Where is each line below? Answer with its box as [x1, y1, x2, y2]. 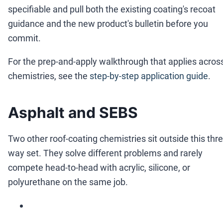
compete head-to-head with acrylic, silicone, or [8, 162, 190, 173]
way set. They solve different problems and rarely [8, 148, 203, 159]
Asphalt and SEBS [8, 104, 138, 122]
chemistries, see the [8, 71, 88, 82]
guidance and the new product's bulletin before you [8, 18, 208, 29]
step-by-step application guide [90, 71, 208, 82]
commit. [8, 33, 41, 44]
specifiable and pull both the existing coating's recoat [8, 4, 216, 15]
